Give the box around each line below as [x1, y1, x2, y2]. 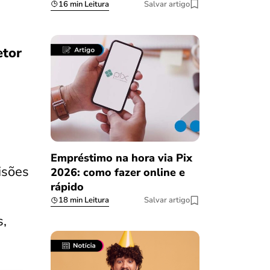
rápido [50, 180, 84, 195]
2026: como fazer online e [50, 165, 185, 180]
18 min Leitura [58, 195, 109, 206]
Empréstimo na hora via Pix [50, 151, 192, 166]
